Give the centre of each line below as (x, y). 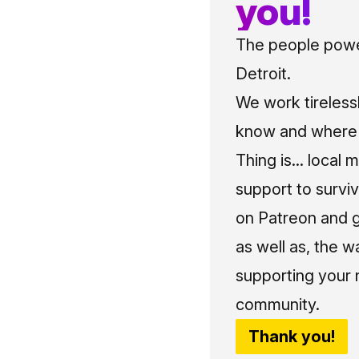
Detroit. (263, 73)
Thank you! (292, 336)
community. (278, 304)
